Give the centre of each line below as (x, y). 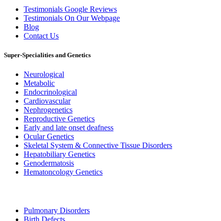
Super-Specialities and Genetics (47, 55)
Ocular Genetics (49, 137)
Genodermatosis (49, 163)
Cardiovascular (47, 101)
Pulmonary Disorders (57, 211)
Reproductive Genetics (59, 119)
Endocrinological (50, 92)
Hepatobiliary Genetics (59, 154)
